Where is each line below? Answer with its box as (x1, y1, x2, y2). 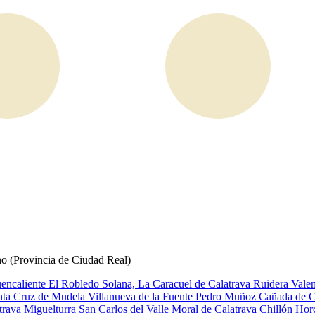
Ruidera (253, 278, 291, 290)
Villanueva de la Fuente (88, 290, 195, 302)
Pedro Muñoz (195, 290, 259, 302)
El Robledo (49, 278, 102, 290)
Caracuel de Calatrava (153, 278, 253, 290)
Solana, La (102, 278, 153, 290)
